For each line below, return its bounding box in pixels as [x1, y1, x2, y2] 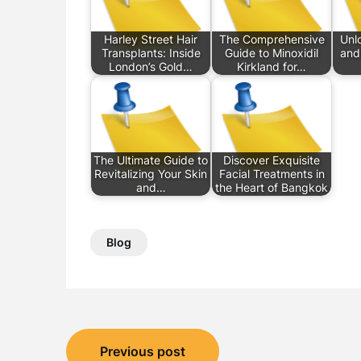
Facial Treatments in [218, 167, 325, 181]
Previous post [100, 343, 185, 359]
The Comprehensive [218, 32, 325, 47]
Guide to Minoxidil [225, 46, 318, 60]
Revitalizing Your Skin [94, 167, 207, 181]
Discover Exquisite [223, 153, 320, 168]
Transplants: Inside [101, 46, 201, 60]
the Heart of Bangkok [215, 180, 328, 195]
